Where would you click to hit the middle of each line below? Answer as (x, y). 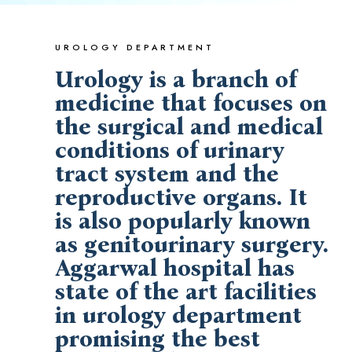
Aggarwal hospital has (175, 268)
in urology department (178, 315)
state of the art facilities (186, 292)
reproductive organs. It (181, 198)
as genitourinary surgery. (192, 245)
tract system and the (167, 174)
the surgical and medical (189, 127)
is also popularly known (183, 221)
